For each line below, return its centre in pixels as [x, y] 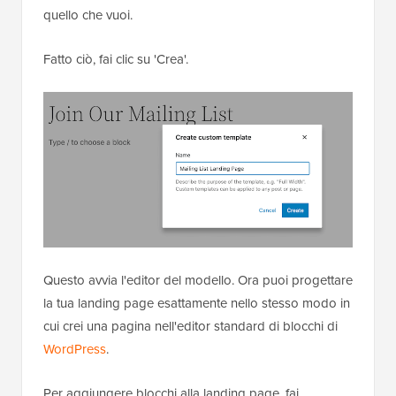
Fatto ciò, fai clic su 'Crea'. [116, 59]
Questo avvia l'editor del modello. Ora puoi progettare [198, 281]
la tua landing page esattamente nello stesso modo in [197, 304]
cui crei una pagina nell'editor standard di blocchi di [190, 327]
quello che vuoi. [88, 15]
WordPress [75, 350]
